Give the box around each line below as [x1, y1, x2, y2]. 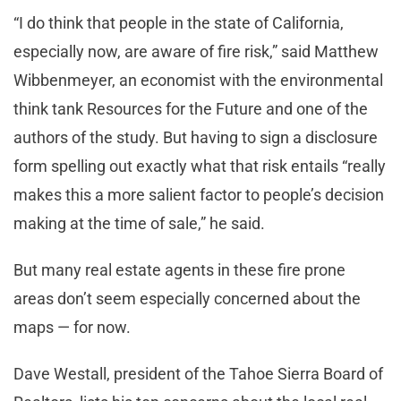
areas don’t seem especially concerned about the [13, 289, 361, 309]
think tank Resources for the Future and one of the [13, 99, 368, 119]
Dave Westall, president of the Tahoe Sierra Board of [13, 364, 383, 384]
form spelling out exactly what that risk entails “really [13, 157, 386, 176]
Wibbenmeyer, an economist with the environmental [13, 71, 383, 90]
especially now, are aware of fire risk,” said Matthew [13, 42, 379, 62]
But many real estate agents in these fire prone [13, 260, 346, 280]
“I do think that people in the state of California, [13, 13, 344, 33]
